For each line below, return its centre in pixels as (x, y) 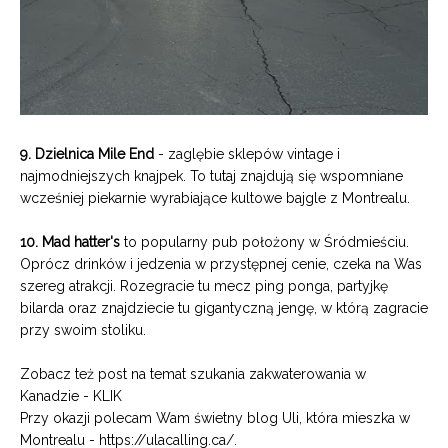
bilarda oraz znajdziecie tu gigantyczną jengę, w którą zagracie (224, 308)
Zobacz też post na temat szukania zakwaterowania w (193, 374)
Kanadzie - (56, 396)
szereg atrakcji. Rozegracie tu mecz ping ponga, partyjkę (204, 286)
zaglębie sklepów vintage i (254, 154)
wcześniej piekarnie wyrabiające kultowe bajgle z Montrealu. (217, 198)
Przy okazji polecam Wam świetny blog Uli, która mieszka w (215, 418)
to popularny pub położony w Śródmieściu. (264, 242)
